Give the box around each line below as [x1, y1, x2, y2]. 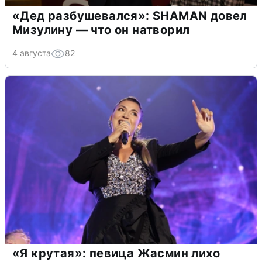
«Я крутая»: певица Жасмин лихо [12, 246, 220, 261]
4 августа [12, 48, 51, 58]
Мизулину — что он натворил [12, 23, 190, 37]
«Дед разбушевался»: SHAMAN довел [12, 9, 247, 23]
